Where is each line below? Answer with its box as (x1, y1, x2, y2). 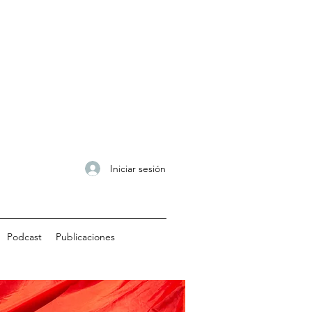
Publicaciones (55, 231, 115, 243)
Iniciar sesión (110, 162, 166, 175)
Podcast (6, 231, 42, 243)
